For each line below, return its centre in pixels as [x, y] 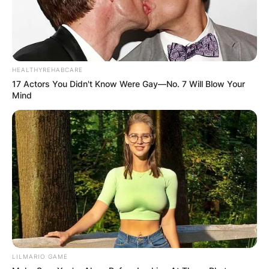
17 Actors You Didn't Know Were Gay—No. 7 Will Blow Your [128, 84]
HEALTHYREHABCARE [47, 70]
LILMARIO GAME [40, 256]
